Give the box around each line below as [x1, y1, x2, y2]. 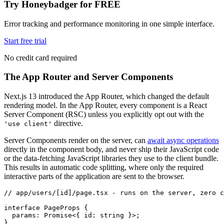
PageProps [40, 204, 80, 212]
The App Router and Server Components [4, 71, 173, 82]
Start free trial [4, 36, 46, 45]
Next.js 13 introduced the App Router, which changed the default [4, 92, 209, 101]
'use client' [4, 120, 52, 128]
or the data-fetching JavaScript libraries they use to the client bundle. [4, 154, 218, 163]
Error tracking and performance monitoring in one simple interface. [4, 19, 214, 28]
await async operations [147, 136, 219, 145]
